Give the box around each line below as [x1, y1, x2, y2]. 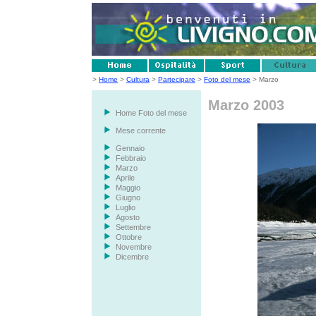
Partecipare [158, 75, 195, 83]
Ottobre [115, 233, 142, 241]
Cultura [126, 75, 150, 83]
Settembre [115, 223, 151, 231]
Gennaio [115, 144, 145, 152]
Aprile [115, 174, 135, 182]
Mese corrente [115, 126, 166, 135]
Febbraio [115, 154, 146, 162]
